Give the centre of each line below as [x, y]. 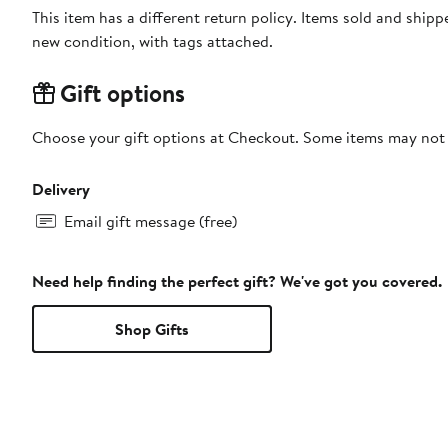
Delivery [61, 188]
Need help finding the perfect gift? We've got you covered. [237, 280]
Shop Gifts [152, 328]
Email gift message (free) [150, 220]
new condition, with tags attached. [152, 40]
